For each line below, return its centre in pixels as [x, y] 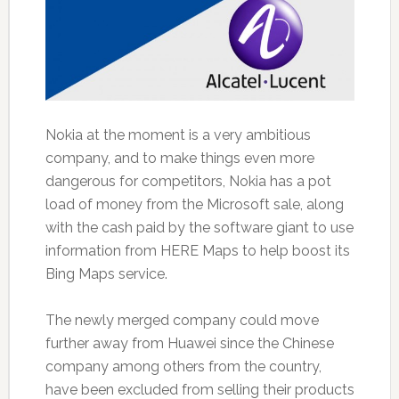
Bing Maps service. [106, 273]
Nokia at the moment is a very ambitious [178, 134]
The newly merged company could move [182, 320]
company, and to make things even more [179, 158]
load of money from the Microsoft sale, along [194, 204]
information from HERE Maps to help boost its [197, 250]
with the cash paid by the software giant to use [199, 227]
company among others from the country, [183, 366]
